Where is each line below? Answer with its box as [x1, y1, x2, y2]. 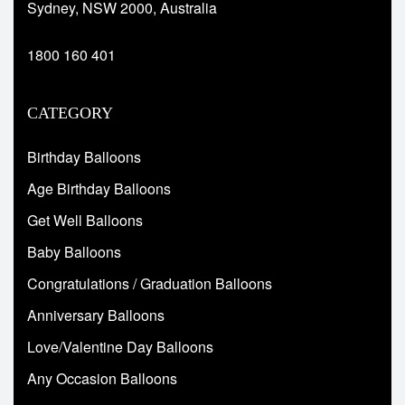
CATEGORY [27, 103, 113, 122]
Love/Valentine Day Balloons [27, 335, 213, 357]
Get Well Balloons [27, 209, 143, 231]
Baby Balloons [27, 240, 121, 262]
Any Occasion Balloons [27, 367, 177, 389]
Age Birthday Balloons [27, 177, 171, 199]
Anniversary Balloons [27, 304, 165, 325]
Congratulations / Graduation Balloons [27, 272, 272, 294]
